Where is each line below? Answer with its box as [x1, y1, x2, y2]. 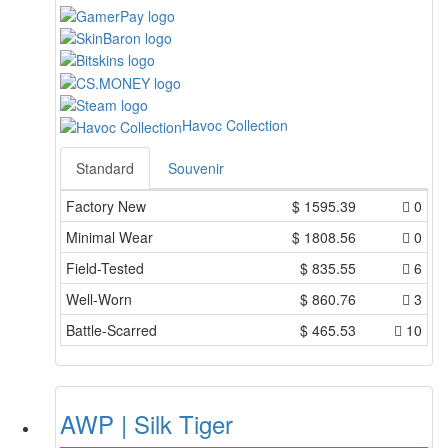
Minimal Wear [66, 227, 153, 248]
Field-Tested [66, 258, 144, 279]
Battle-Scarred [66, 320, 157, 341]
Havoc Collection [182, 114, 288, 135]
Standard [76, 158, 134, 179]
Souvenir [168, 158, 224, 179]
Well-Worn [66, 289, 132, 310]
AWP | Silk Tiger [60, 406, 233, 442]
